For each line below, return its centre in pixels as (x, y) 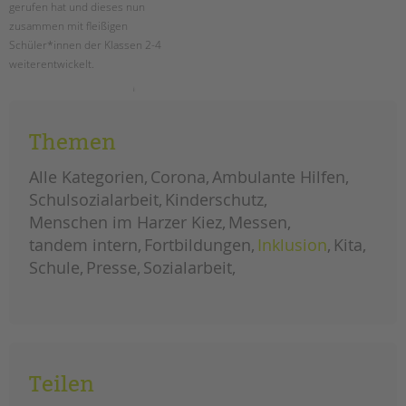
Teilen (62, 384)
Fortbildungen (198, 245)
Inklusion (292, 245)
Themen (72, 142)
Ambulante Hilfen (279, 177)
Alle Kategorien (87, 177)
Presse (111, 267)
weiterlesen (49, 100)
